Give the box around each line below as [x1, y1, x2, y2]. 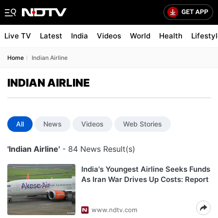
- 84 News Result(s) [60, 144, 135, 154]
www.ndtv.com [91, 206, 137, 214]
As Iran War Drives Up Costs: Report [81, 175, 209, 184]
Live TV [4, 31, 31, 40]
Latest [40, 31, 62, 40]
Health [159, 31, 182, 40]
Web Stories [123, 120, 162, 128]
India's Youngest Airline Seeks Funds [81, 164, 210, 174]
